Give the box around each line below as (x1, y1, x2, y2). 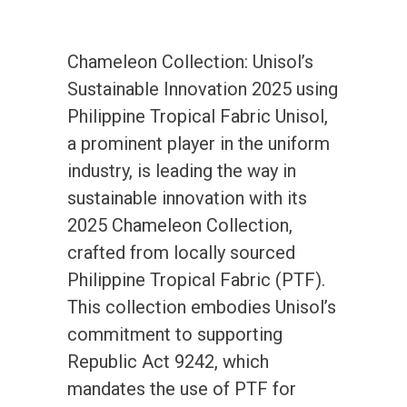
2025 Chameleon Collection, (67, 213, 293, 236)
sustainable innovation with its (67, 186, 307, 209)
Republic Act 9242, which (67, 350, 269, 372)
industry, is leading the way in (67, 159, 296, 182)
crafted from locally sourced (67, 241, 295, 263)
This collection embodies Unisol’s (67, 295, 336, 318)
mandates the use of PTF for (67, 377, 296, 400)
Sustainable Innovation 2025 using (67, 77, 338, 100)
